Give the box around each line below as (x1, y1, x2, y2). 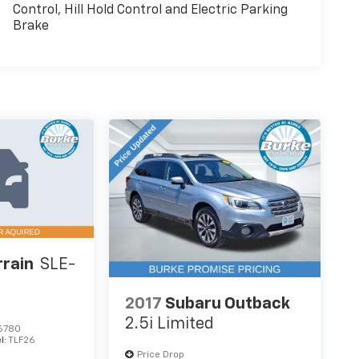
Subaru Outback (165, 295, 291, 312)
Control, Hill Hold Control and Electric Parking (12, 3, 288, 17)
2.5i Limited (125, 315, 215, 332)
